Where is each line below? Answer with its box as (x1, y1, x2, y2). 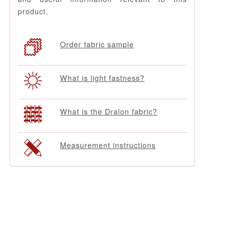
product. (17, 5, 48, 16)
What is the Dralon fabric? (60, 106, 157, 117)
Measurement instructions (60, 139, 156, 151)
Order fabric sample (60, 39, 134, 50)
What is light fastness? (60, 72, 145, 83)
